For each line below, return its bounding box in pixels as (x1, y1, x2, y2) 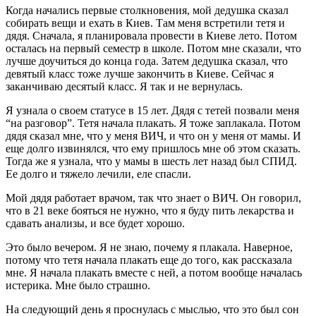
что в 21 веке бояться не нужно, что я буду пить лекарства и (6, 204, 294, 217)
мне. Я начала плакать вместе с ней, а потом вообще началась (6, 266, 302, 279)
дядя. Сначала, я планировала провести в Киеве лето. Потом (6, 29, 297, 42)
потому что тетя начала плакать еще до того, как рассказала (6, 253, 292, 266)
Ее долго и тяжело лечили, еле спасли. (6, 167, 191, 180)
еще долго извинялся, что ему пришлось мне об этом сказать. (6, 142, 300, 154)
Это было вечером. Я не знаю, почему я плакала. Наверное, (6, 241, 293, 253)
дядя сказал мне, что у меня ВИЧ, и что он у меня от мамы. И (6, 129, 301, 142)
